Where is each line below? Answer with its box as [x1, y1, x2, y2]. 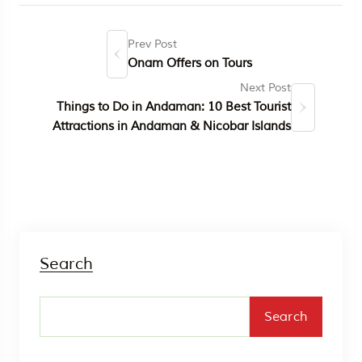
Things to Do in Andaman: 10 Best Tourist [56, 99, 291, 115]
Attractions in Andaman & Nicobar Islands [52, 118, 291, 134]
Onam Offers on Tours [128, 55, 253, 71]
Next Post [239, 80, 291, 95]
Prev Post [128, 36, 178, 51]
